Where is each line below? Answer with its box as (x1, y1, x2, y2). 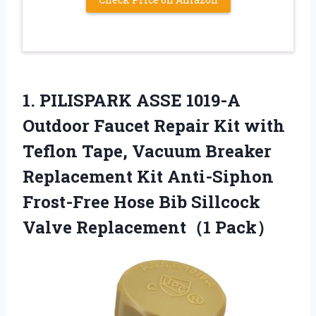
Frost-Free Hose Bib (23, 190, 191, 214)
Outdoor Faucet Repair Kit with (23, 114, 285, 138)
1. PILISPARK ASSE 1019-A (23, 89, 241, 112)
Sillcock (191, 190, 260, 214)
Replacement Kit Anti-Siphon (23, 165, 274, 188)
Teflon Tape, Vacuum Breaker (23, 140, 272, 163)
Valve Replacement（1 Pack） (23, 216, 274, 239)
